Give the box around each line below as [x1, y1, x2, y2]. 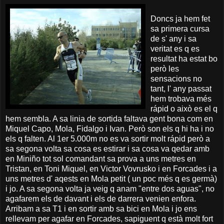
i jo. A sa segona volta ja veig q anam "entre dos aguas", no [5, 184, 214, 193]
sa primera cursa [150, 24, 209, 33]
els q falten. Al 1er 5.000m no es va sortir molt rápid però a [5, 134, 210, 143]
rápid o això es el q [150, 104, 217, 113]
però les [150, 64, 179, 73]
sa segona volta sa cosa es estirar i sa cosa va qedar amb [5, 144, 209, 153]
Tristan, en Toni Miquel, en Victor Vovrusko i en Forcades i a [5, 164, 217, 173]
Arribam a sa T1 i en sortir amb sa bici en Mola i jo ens [5, 204, 197, 213]
